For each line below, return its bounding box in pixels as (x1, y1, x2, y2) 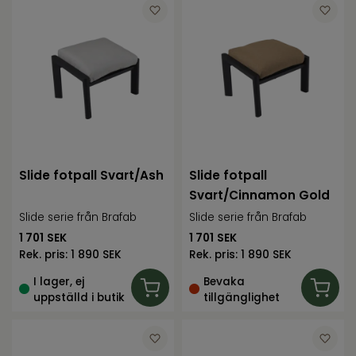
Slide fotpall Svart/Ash (19, 167, 164, 184)
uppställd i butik (33, 289, 126, 305)
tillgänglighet (203, 289, 281, 305)
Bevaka (203, 273, 246, 289)
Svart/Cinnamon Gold (189, 187, 331, 204)
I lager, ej (33, 273, 85, 289)
